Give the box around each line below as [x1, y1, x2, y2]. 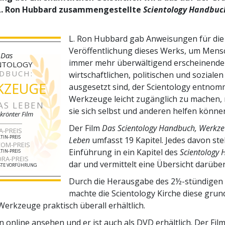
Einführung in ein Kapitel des [69, 146, 180, 158]
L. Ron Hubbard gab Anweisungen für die [69, 33, 224, 44]
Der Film [69, 122, 102, 134]
